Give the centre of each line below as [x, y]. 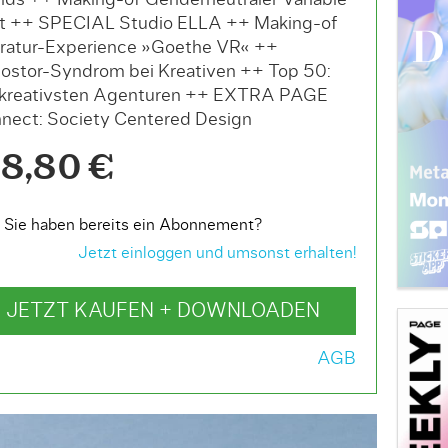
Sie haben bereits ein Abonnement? [133, 225]
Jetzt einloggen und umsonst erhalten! [217, 253]
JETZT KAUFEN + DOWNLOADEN [162, 311]
